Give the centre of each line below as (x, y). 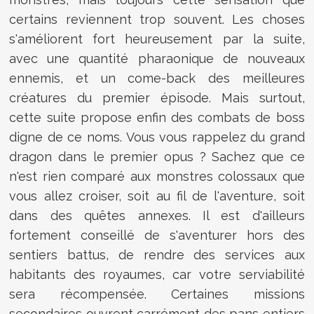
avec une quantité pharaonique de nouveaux (157, 59)
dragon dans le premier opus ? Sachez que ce (157, 157)
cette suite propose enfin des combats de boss (157, 118)
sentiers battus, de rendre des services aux (157, 255)
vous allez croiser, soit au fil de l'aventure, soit (157, 196)
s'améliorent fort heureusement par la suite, (157, 39)
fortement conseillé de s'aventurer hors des (157, 235)
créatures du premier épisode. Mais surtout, (157, 98)
